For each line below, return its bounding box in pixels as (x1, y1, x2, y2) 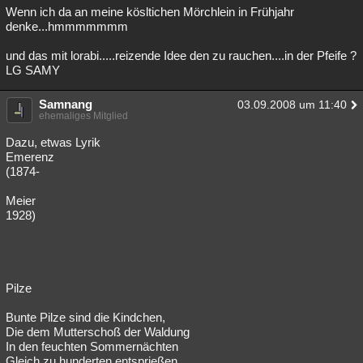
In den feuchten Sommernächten (6, 340, 178, 353)
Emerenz (6, 150, 54, 164)
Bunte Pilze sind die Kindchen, (6, 310, 165, 324)
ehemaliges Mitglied (39, 110, 128, 122)
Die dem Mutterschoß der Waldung (6, 325, 190, 339)
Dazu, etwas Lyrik (6, 135, 100, 149)
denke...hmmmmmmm (6, 19, 128, 33)
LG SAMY (6, 63, 60, 77)
